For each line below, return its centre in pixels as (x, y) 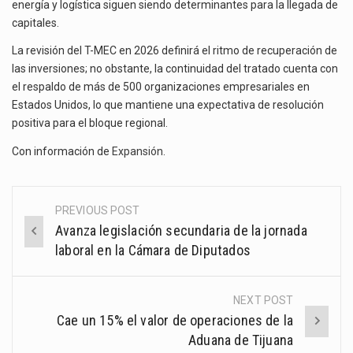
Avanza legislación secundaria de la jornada (181, 231)
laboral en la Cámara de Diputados (153, 251)
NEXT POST (264, 301)
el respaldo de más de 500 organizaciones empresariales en (161, 87)
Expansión (137, 151)
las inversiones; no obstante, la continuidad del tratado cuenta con (175, 69)
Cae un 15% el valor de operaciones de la (175, 321)
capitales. (37, 22)
